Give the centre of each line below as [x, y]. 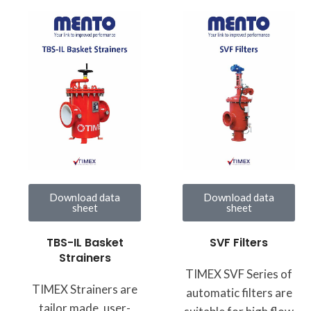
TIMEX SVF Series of [239, 274]
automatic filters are [239, 293]
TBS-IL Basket [85, 242]
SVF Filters [239, 243]
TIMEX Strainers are [85, 289]
